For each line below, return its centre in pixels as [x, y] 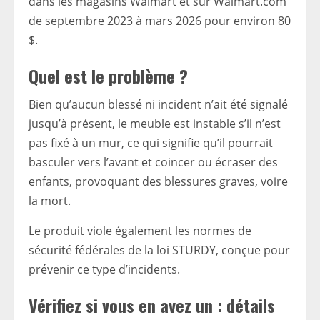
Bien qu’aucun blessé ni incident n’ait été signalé [158, 105]
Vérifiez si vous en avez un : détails [152, 305]
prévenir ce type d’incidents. [104, 270]
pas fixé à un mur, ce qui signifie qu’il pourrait [151, 143]
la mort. [50, 201]
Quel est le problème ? [108, 76]
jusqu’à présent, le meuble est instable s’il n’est [155, 124]
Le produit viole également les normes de [140, 231]
